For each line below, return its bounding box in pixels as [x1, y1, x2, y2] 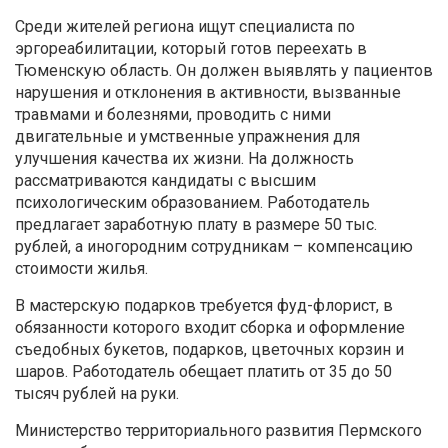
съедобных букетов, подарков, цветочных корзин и [15, 340, 404, 360]
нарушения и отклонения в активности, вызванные [15, 83, 401, 103]
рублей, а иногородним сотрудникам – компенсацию [15, 237, 413, 257]
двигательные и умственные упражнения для [15, 127, 360, 147]
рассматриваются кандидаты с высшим [15, 171, 316, 191]
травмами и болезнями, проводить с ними [15, 105, 331, 125]
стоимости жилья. [15, 259, 148, 279]
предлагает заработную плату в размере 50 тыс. [15, 215, 377, 235]
